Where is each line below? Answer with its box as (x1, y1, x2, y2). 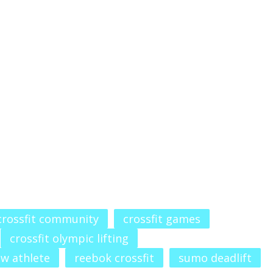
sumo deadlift (179, 250, 252, 265)
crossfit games (123, 211, 200, 226)
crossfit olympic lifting (10, 231, 129, 246)
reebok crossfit (74, 250, 154, 265)
